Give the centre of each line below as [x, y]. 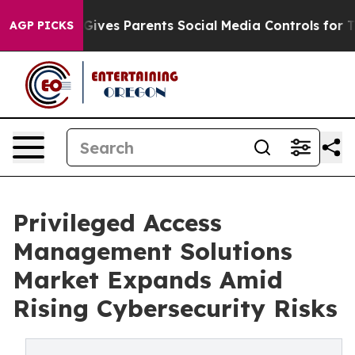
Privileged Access [117, 223]
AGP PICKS [42, 25]
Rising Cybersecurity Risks [175, 308]
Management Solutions [153, 251]
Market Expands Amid [148, 280]
